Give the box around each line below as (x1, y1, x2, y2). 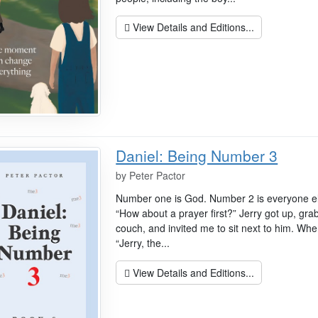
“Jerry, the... (116, 236, 170, 251)
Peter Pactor (129, 168, 186, 183)
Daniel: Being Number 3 (116, 145, 278, 167)
